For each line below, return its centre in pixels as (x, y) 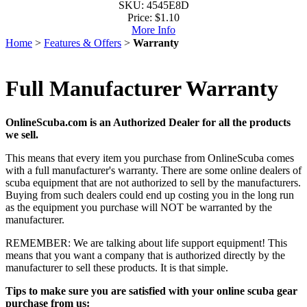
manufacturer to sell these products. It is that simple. (117, 267)
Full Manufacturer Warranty (142, 89)
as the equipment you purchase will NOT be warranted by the (139, 207)
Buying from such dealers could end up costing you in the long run (150, 195)
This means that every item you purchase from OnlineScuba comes (150, 158)
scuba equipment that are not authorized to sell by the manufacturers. (153, 182)
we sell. (22, 134)
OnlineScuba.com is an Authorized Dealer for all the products (148, 122)
